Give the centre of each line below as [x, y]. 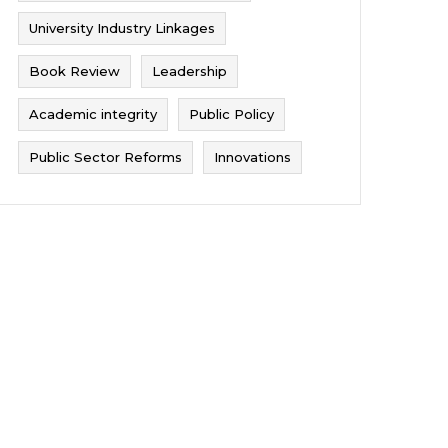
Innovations [252, 157]
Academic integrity [93, 114]
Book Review [74, 71]
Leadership [189, 71]
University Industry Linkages [122, 28]
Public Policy [231, 114]
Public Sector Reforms [105, 157]
